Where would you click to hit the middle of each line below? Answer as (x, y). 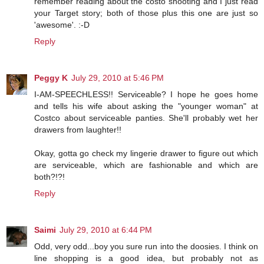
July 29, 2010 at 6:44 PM (106, 230)
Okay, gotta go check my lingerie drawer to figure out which (146, 154)
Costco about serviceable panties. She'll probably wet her (146, 118)
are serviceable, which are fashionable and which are (146, 165)
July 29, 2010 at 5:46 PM (118, 78)
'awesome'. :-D (62, 25)
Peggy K (51, 78)
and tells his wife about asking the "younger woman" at (146, 106)
